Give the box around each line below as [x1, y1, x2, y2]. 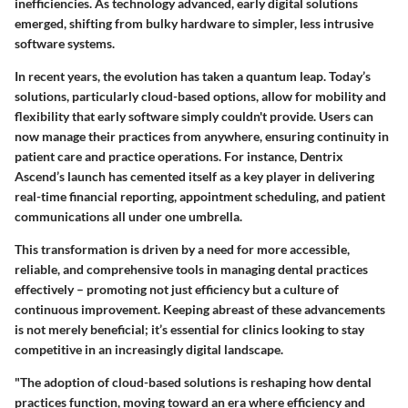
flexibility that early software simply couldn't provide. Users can [15, 108, 373, 125]
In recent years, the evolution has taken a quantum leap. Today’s [15, 68, 371, 85]
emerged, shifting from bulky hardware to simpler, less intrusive [15, 15, 373, 32]
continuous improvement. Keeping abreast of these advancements [15, 301, 385, 318]
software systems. [15, 36, 115, 52]
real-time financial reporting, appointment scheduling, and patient [15, 189, 385, 205]
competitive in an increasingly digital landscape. [15, 342, 283, 358]
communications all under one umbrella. [15, 209, 242, 225]
